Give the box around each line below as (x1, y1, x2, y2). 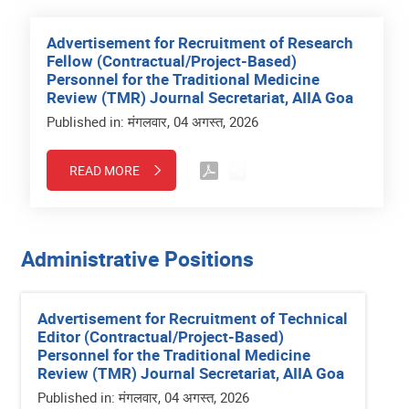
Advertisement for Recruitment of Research (47, 31, 353, 53)
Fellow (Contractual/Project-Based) (47, 49, 297, 71)
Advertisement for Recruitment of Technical (37, 307, 348, 329)
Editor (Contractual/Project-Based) (37, 325, 284, 347)
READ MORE (69, 161, 140, 179)
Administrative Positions (21, 244, 254, 273)
